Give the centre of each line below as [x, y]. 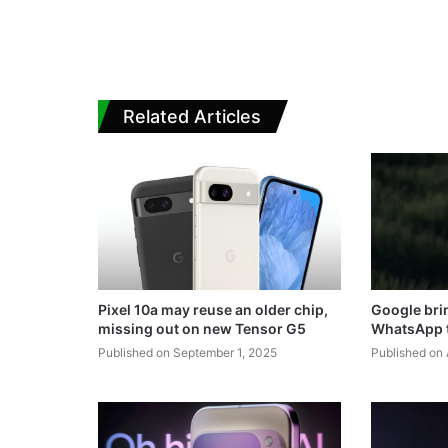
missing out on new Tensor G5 [202, 329]
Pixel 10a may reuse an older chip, [213, 310]
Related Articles [192, 117]
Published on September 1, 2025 [187, 353]
